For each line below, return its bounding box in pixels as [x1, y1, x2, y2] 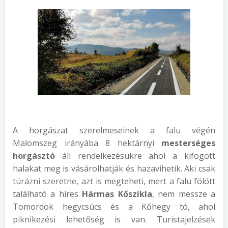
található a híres [13, 188, 82, 199]
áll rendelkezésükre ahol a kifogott [55, 150, 215, 161]
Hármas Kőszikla [82, 188, 152, 199]
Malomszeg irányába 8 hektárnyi [13, 137, 161, 149]
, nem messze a [152, 188, 216, 199]
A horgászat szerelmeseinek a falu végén [13, 125, 215, 136]
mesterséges [161, 137, 215, 149]
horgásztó [13, 150, 55, 161]
